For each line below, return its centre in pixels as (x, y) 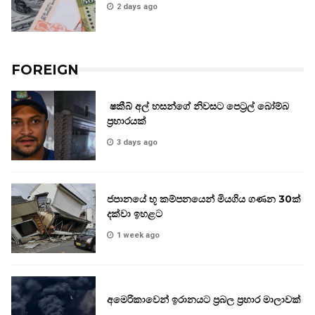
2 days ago (137, 6)
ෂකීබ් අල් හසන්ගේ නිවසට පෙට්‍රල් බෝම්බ (198, 107)
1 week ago (138, 236)
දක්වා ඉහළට (135, 214)
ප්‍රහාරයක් (127, 121)
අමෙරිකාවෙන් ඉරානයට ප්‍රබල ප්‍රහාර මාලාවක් (204, 299)
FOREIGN (45, 69)
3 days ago (137, 143)
